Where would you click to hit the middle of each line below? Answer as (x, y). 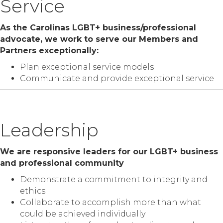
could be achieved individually (83, 214)
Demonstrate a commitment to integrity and (114, 180)
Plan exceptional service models (87, 67)
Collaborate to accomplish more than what (111, 203)
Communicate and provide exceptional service (117, 79)
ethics (33, 191)
